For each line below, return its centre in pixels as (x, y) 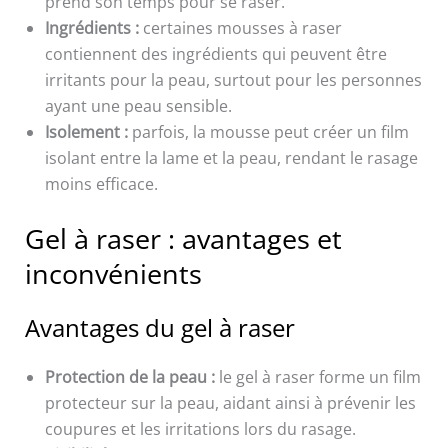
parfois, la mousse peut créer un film (268, 132)
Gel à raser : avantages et (183, 239)
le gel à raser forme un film (317, 377)
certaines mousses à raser (240, 28)
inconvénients (113, 274)
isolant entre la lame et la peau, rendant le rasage (231, 158)
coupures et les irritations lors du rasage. (200, 429)
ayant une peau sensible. (138, 106)
